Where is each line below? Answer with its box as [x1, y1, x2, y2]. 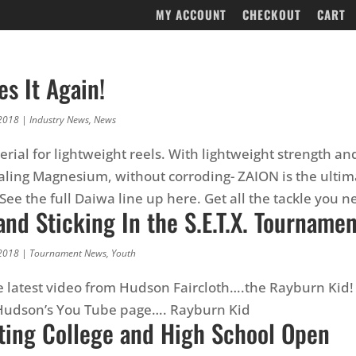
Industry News [29, 112, 89, 126]
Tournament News [29, 246, 106, 260]
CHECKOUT [242, 6, 301, 24]
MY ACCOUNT [156, 6, 226, 24]
